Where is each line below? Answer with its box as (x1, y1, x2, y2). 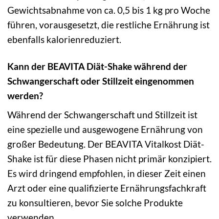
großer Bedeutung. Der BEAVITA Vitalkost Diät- (7, 138, 204, 150)
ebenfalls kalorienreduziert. (7, 33, 121, 45)
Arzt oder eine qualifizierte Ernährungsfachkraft (7, 182, 206, 194)
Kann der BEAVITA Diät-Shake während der (7, 60, 187, 72)
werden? (7, 89, 43, 101)
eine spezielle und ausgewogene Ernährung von (7, 124, 203, 135)
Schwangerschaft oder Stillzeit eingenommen (7, 75, 194, 87)
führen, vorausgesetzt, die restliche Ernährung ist (7, 19, 210, 30)
